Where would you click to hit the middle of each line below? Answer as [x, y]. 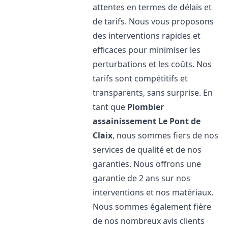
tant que [110, 107]
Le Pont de [180, 121]
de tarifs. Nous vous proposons [153, 21]
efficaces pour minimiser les [147, 50]
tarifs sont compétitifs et [140, 78]
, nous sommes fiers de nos [166, 135]
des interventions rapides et [147, 36]
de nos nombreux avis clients [149, 221]
